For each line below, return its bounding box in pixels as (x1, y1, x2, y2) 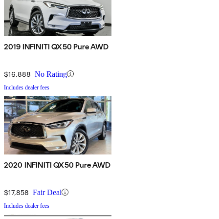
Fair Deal (33, 188, 62, 197)
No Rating (35, 69, 67, 78)
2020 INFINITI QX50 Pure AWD (4, 160, 111, 170)
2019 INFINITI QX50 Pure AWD (4, 42, 109, 51)
